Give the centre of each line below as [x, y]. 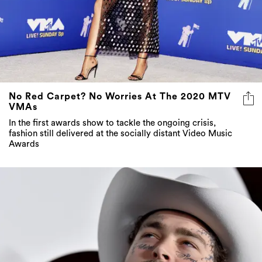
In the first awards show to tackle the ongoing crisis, [112, 123]
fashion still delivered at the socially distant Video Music [120, 133]
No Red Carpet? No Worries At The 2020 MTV [120, 96]
